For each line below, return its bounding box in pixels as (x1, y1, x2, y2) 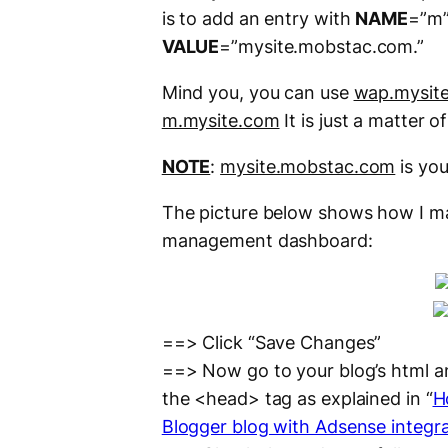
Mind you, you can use (161, 82, 354, 104)
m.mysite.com (161, 110, 280, 132)
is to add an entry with (161, 8, 356, 30)
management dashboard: (161, 230, 373, 252)
